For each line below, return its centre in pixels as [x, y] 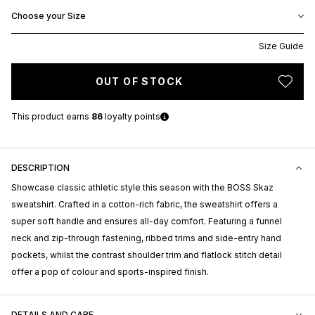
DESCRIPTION [40, 167]
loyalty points [131, 116]
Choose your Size [49, 15]
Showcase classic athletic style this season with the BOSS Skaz [142, 187]
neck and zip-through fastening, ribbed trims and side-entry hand [146, 238]
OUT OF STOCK [139, 81]
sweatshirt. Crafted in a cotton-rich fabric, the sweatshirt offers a [144, 204]
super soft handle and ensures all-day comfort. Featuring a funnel [147, 221]
